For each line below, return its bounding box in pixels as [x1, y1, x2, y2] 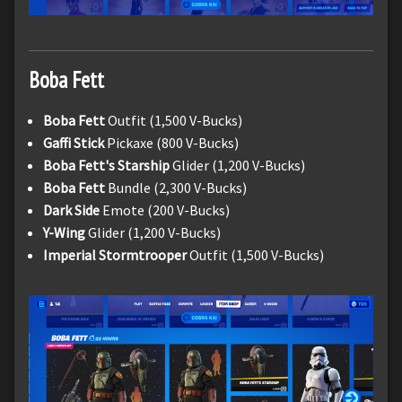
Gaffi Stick [43, 133, 107, 152]
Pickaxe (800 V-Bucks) [107, 133, 239, 152]
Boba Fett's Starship [43, 155, 170, 174]
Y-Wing [43, 223, 85, 241]
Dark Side [43, 200, 100, 219]
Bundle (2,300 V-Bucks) [105, 178, 247, 197]
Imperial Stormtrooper [43, 245, 187, 264]
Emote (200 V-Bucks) [100, 200, 230, 219]
